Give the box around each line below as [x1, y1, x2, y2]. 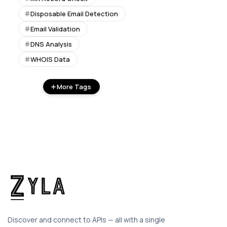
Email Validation [30, 24, 81, 33]
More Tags [57, 82, 92, 91]
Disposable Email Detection [30, 9, 119, 18]
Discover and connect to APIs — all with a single [8, 214, 165, 224]
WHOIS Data [30, 55, 70, 64]
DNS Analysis [30, 40, 72, 49]
